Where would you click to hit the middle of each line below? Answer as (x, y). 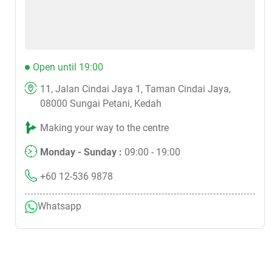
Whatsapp (59, 206)
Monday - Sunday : (82, 152)
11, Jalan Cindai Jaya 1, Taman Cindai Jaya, (135, 89)
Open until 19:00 (68, 67)
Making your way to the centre (104, 128)
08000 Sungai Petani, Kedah (101, 104)
